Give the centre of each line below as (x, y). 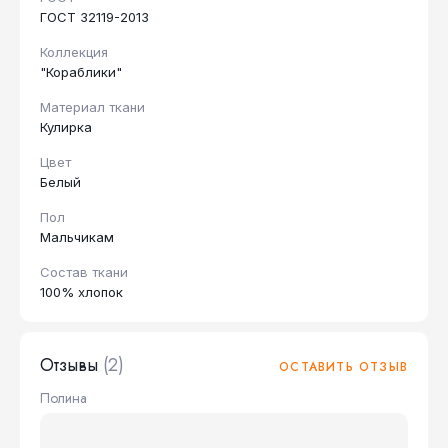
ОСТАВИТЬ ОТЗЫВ (343, 367)
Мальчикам (77, 237)
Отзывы (69, 365)
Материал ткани (92, 107)
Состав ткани (84, 272)
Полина (63, 398)
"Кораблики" (81, 72)
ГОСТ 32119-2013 (94, 17)
